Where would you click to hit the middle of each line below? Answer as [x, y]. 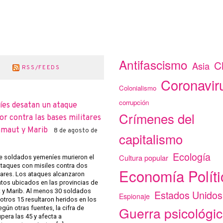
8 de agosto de [75, 131]
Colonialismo [138, 88]
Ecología [192, 157]
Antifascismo [154, 65]
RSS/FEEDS [41, 68]
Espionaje [135, 196]
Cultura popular [144, 158]
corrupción [134, 103]
